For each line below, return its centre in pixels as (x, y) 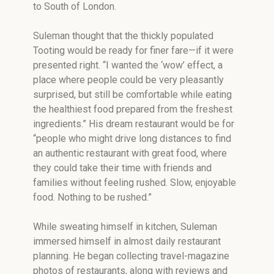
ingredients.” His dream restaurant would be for (134, 124)
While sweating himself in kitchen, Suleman (125, 227)
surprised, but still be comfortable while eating (132, 94)
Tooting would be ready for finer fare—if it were (133, 50)
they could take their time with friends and (122, 168)
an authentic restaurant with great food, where (130, 153)
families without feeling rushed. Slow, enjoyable (135, 183)
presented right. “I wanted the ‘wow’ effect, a (128, 65)
